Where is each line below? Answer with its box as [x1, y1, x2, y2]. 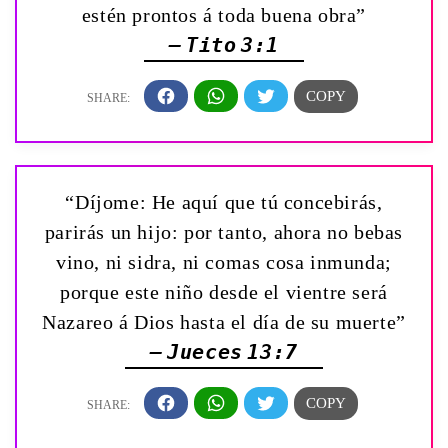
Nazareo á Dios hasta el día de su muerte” [42, 310, 406, 333]
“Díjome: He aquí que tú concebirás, [65, 190, 383, 213]
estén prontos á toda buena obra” [81, 3, 367, 26]
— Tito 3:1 [169, 32, 279, 57]
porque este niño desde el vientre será [60, 280, 388, 303]
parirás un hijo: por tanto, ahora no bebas [44, 220, 404, 243]
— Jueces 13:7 [150, 339, 298, 364]
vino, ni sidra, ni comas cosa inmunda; [56, 250, 392, 273]
